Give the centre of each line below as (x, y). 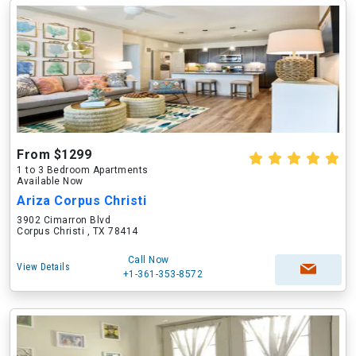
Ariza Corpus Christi (81, 201)
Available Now (50, 181)
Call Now (148, 260)
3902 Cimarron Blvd (64, 220)
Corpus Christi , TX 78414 (77, 231)
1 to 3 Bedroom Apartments (83, 170)
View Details (43, 267)
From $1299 (54, 155)
